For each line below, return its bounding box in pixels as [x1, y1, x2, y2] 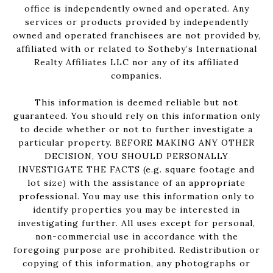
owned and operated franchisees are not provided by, [12, 30, 261, 41]
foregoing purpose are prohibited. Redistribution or [13, 244, 260, 256]
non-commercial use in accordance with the [35, 231, 238, 243]
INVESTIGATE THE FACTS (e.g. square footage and [18, 164, 255, 175]
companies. [111, 70, 162, 82]
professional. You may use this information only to [18, 191, 255, 202]
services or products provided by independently [24, 16, 249, 28]
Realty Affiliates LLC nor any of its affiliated [34, 57, 239, 68]
